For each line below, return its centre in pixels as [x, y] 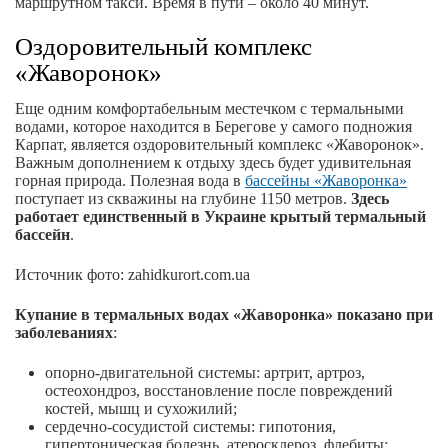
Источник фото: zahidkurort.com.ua [132, 275]
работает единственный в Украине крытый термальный [220, 217]
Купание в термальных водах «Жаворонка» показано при [224, 315]
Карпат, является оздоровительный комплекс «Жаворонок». [219, 145]
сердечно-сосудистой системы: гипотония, [190, 427]
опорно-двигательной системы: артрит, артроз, [205, 373]
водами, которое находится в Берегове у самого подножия [213, 127]
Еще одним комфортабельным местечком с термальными [209, 109]
